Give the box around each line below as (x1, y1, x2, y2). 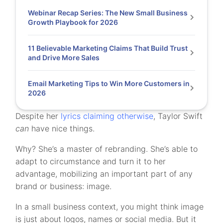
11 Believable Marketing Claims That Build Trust (28, 44, 188, 52)
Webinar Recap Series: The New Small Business (28, 8, 188, 17)
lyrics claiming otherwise (61, 111, 154, 121)
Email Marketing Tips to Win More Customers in (28, 79, 190, 88)
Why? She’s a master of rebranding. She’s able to (15, 144, 198, 154)
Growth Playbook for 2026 (28, 18, 120, 26)
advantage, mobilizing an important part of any (15, 169, 193, 179)
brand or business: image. (15, 181, 112, 191)
